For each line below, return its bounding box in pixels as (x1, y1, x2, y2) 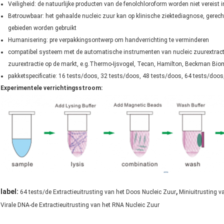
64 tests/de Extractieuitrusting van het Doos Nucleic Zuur (20, 188, 176, 196)
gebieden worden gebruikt (8, 24, 76, 32)
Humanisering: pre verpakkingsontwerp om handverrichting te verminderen (8, 36, 209, 44)
